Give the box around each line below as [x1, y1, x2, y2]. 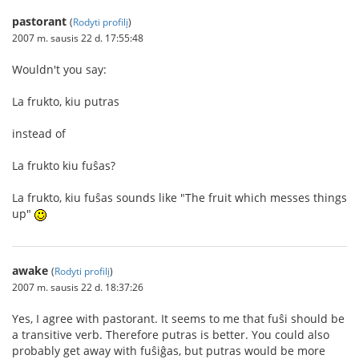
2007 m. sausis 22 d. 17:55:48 [12, 31, 143, 44]
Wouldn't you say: [12, 62, 107, 77]
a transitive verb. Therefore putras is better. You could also [12, 327, 329, 342]
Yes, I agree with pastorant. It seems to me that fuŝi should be [12, 311, 345, 326]
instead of [12, 126, 66, 141]
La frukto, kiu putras [12, 94, 119, 109]
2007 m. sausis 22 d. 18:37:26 [12, 280, 143, 293]
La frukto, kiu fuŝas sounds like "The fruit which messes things [12, 190, 347, 205]
